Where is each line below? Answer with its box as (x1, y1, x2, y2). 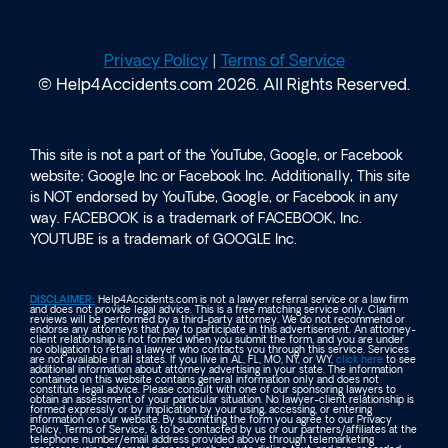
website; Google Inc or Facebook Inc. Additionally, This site (30, 170, 410, 186)
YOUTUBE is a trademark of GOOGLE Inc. (30, 233, 297, 249)
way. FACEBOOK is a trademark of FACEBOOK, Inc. (30, 212, 362, 228)
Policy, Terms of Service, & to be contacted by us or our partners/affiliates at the (30, 424, 417, 436)
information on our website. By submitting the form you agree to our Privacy (30, 414, 392, 426)
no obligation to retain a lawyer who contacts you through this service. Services (30, 344, 409, 356)
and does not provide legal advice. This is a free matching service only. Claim (30, 304, 395, 316)
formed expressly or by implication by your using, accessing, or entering (30, 404, 372, 416)
